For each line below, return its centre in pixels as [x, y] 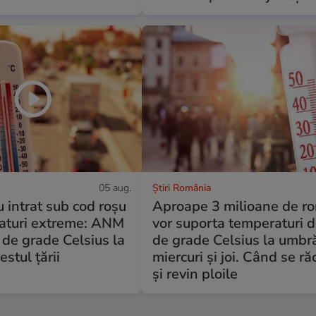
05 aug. [115, 188]
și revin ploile [195, 274]
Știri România [182, 188]
